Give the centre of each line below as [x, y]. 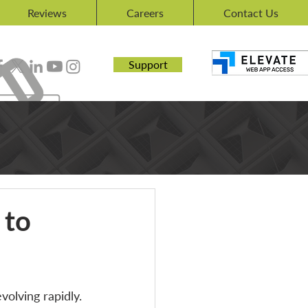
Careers [145, 13]
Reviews [47, 13]
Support [148, 64]
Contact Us [251, 13]
